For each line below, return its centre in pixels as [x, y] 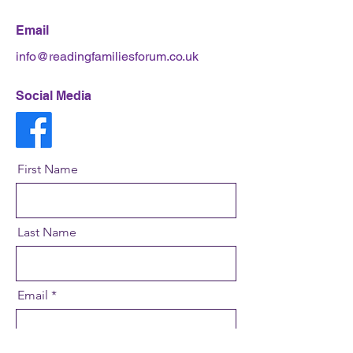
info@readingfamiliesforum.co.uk [107, 56]
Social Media [54, 96]
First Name [48, 169]
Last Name [47, 232]
